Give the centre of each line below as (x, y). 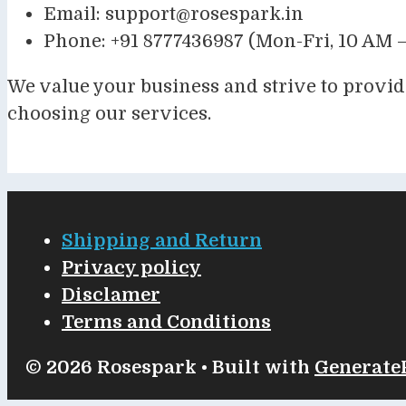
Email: (74, 14)
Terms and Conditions (166, 322)
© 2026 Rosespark (111, 367)
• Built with (256, 367)
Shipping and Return (162, 240)
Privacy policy (131, 267)
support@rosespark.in (204, 14)
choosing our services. (109, 113)
